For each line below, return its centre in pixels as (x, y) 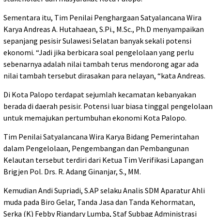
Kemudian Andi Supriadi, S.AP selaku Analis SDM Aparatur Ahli (104, 190)
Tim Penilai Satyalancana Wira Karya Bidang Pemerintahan (101, 136)
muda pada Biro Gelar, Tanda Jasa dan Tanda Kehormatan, (99, 202)
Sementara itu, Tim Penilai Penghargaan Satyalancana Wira (102, 17)
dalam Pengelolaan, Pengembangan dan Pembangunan (96, 148)
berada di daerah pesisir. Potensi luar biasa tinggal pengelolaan (108, 106)
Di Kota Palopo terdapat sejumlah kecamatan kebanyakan (100, 94)
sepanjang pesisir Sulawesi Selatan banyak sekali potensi (97, 40)
